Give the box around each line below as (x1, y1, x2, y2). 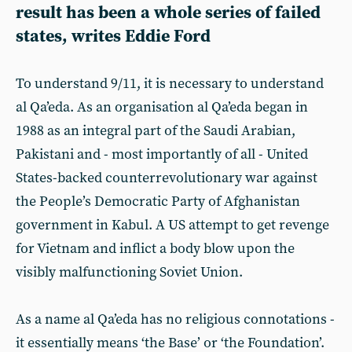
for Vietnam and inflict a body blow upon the (16, 240, 295, 258)
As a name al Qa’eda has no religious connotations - (16, 310, 335, 328)
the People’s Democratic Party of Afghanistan (16, 192, 300, 211)
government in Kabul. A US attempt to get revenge (16, 216, 329, 234)
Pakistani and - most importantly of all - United (16, 145, 308, 163)
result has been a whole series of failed (16, 2, 321, 24)
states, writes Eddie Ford (16, 26, 211, 47)
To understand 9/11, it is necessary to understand (16, 75, 324, 93)
